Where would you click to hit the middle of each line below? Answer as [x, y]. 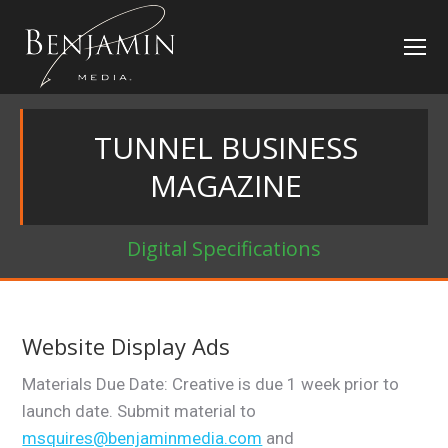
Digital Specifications [224, 248]
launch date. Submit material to [139, 411]
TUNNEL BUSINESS [225, 147]
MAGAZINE [225, 185]
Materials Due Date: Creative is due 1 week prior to [211, 384]
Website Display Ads [126, 346]
